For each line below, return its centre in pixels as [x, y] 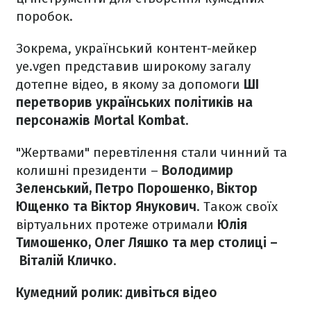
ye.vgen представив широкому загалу [133, 66]
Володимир [197, 170]
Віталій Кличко [65, 261]
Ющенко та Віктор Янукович [106, 207]
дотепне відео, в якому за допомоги [130, 84]
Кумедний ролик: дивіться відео [117, 293]
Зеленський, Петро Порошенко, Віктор [137, 188]
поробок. [44, 16]
